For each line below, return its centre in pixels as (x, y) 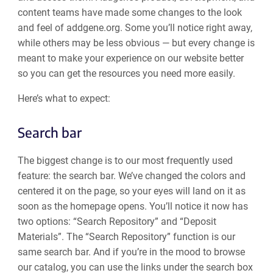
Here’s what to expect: (64, 99)
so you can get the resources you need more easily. (127, 74)
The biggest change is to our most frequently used (125, 160)
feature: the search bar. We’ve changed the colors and (131, 175)
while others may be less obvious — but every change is (136, 43)
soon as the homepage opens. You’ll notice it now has (133, 206)
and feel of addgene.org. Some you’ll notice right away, (135, 28)
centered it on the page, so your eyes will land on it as (131, 191)
